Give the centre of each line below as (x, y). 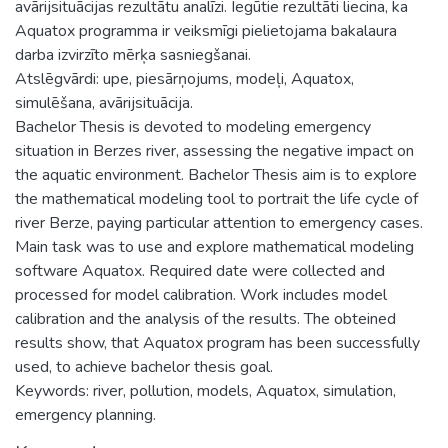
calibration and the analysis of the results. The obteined (205, 318)
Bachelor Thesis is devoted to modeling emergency (193, 126)
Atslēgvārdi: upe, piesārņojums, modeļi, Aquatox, (184, 78)
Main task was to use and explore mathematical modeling (214, 246)
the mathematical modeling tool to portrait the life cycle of (216, 198)
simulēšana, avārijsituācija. (104, 102)
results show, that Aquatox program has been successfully (217, 342)
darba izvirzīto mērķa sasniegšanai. (133, 54)
